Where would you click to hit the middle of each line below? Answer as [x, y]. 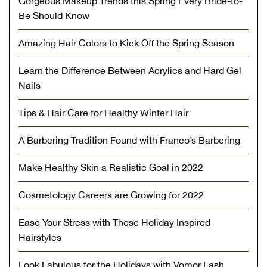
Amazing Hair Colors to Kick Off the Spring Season [126, 43]
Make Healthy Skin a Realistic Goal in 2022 [111, 167]
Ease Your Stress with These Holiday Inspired [114, 222]
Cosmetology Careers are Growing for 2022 [111, 195]
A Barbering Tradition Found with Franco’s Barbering [129, 140]
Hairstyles [40, 237]
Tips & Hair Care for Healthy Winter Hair [103, 112]
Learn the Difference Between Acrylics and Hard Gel [130, 70]
